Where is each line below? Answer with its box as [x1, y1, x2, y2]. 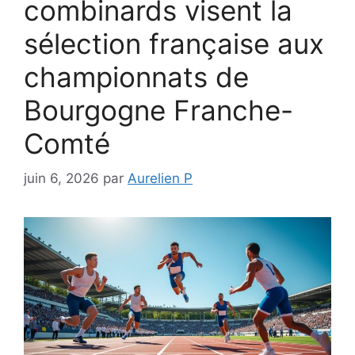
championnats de [24, 59, 249, 94]
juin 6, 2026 [24, 170, 99, 187]
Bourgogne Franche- [24, 93, 293, 127]
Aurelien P [128, 170, 193, 187]
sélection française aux [24, 26, 324, 60]
